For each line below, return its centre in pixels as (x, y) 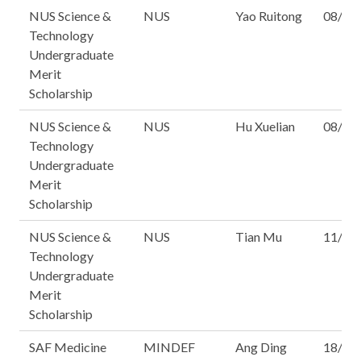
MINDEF (169, 347)
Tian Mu (259, 237)
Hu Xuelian (265, 126)
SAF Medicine (68, 347)
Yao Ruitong (269, 16)
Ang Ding (261, 347)
